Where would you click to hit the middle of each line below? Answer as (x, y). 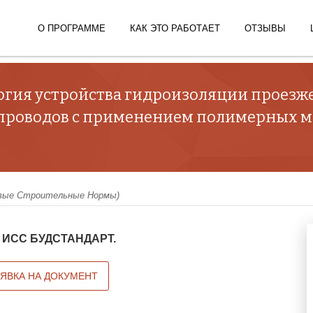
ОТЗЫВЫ (265, 28)
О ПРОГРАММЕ (72, 28)
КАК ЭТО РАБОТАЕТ (175, 28)
